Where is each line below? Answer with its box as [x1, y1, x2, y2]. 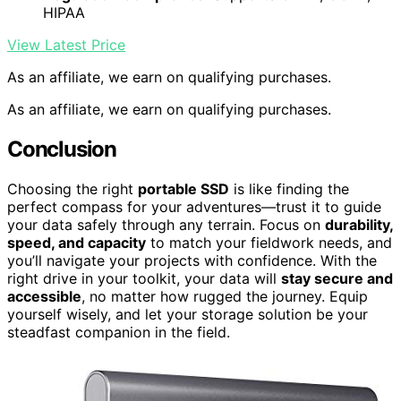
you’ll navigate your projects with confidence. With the [7, 251, 377, 269]
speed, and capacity [7, 233, 146, 252]
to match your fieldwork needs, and [146, 233, 392, 252]
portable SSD [138, 179, 229, 198]
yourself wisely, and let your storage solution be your [7, 304, 368, 323]
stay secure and [281, 269, 393, 287]
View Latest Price [7, 36, 125, 55]
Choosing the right [7, 179, 138, 198]
